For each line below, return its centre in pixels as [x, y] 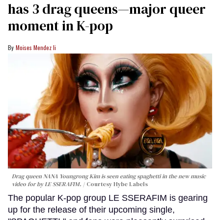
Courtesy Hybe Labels [117, 184]
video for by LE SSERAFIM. [47, 184]
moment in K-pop [60, 26]
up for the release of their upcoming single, [91, 210]
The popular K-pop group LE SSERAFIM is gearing [108, 198]
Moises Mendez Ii [36, 48]
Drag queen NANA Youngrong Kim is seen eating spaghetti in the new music [109, 177]
